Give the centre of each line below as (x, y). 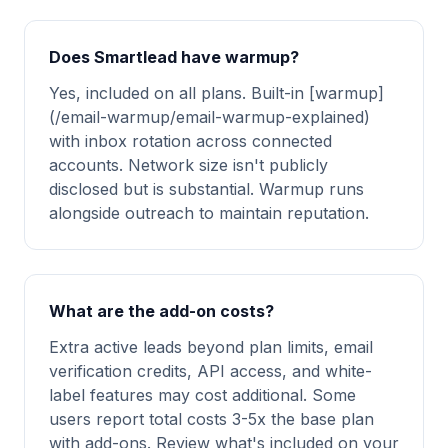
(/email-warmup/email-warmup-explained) (209, 117)
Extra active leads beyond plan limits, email (211, 347)
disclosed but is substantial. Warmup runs (206, 189)
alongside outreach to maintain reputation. (209, 213)
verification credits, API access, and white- (210, 371)
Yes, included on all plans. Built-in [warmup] (216, 93)
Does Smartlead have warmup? (174, 57)
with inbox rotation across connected (190, 141)
